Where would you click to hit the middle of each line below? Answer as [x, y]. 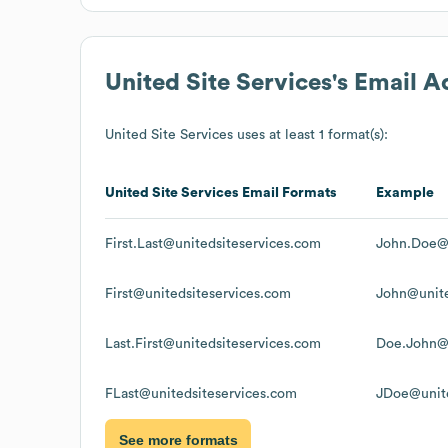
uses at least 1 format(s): [310, 134]
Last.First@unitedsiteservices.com [213, 343]
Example [405, 192]
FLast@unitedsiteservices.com [201, 393]
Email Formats [288, 192]
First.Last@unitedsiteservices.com [213, 243]
